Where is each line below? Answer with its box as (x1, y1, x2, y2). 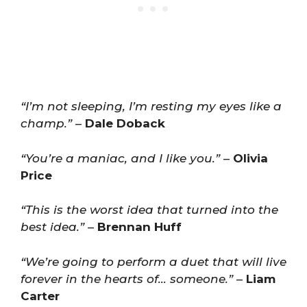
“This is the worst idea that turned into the (21, 203, 278, 217)
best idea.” (21, 220, 84, 234)
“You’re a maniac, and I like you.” (21, 151, 220, 165)
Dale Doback (85, 116, 165, 130)
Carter (21, 288, 60, 303)
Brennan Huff (97, 220, 182, 234)
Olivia (233, 151, 268, 165)
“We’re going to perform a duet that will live (21, 254, 286, 269)
